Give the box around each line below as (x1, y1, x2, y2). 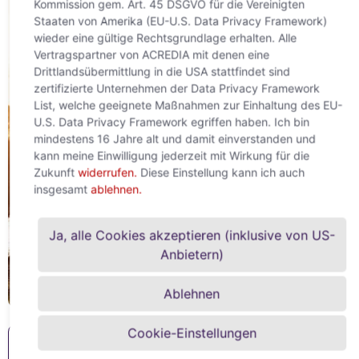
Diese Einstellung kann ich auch (136, 165, 305, 179)
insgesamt (33, 182, 91, 196)
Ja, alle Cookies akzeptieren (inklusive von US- (48, 227, 335, 243)
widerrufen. (77, 165, 137, 179)
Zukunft (33, 165, 78, 179)
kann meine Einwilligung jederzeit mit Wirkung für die (33, 148, 309, 162)
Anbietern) (159, 246, 224, 262)
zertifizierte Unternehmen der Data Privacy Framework (33, 81, 320, 95)
